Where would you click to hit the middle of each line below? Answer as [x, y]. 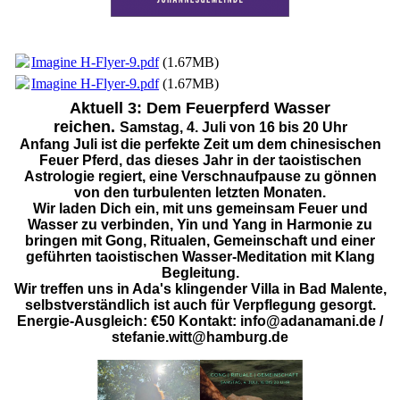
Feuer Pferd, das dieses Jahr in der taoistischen [200, 160]
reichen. [86, 126]
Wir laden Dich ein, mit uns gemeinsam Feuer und [200, 208]
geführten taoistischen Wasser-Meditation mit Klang [200, 256]
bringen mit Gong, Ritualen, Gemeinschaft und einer [200, 240]
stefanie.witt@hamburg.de [200, 337]
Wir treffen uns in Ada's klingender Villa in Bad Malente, [200, 288]
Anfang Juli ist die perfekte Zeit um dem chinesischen [200, 144]
